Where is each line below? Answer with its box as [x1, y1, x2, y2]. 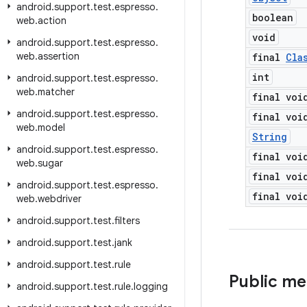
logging [134, 280, 168, 293]
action [38, 14, 66, 27]
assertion [38, 50, 79, 62]
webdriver [38, 193, 82, 205]
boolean [252, 11, 293, 24]
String [252, 130, 287, 143]
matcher [38, 86, 75, 98]
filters [114, 214, 140, 227]
